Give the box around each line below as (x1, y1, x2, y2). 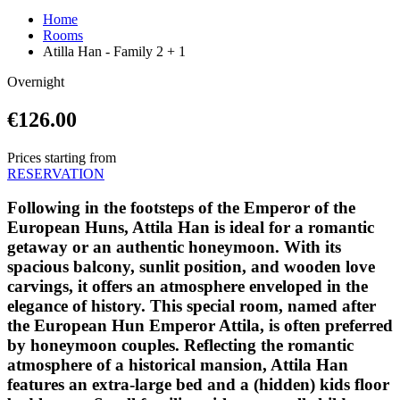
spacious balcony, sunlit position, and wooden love (7, 257, 375, 277)
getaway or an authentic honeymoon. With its (7, 237, 341, 257)
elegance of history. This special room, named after (7, 296, 376, 316)
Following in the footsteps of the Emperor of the (7, 198, 355, 218)
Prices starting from (7, 149, 116, 165)
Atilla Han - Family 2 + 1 (43, 43, 186, 59)
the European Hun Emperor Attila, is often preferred (7, 316, 393, 336)
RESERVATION (7, 165, 104, 181)
